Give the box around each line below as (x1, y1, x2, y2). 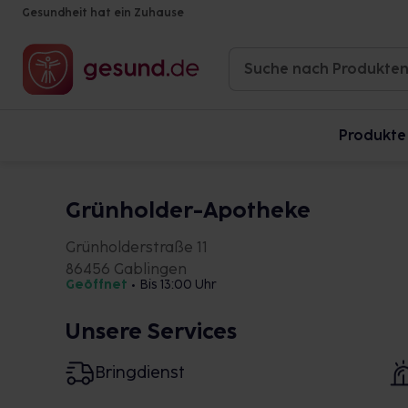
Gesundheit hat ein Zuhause (22, 6, 184, 19)
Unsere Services (66, 318, 237, 344)
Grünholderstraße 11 (66, 239, 208, 256)
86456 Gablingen (66, 260, 187, 278)
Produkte (339, 127, 406, 144)
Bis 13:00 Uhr (139, 277, 217, 292)
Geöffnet (66, 277, 127, 292)
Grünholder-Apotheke (66, 197, 311, 223)
